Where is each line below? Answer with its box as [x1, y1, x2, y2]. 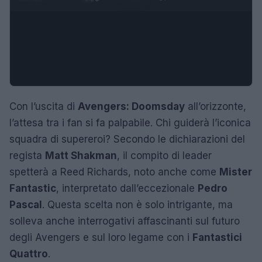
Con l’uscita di [9, 100, 78, 112]
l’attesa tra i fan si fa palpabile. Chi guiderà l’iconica [9, 116, 251, 129]
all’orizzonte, [185, 100, 246, 112]
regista [9, 149, 45, 161]
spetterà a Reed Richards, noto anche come [9, 166, 219, 178]
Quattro [9, 247, 48, 260]
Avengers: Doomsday [78, 100, 185, 112]
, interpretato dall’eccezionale [56, 182, 198, 194]
